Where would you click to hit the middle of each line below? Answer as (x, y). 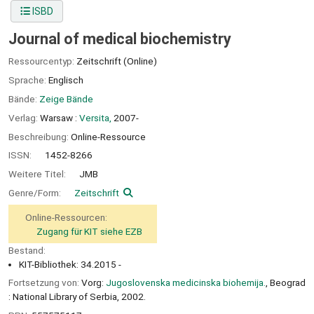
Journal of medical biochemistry (120, 39)
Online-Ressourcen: (66, 217)
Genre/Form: (36, 192)
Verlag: (24, 117)
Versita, (95, 117)
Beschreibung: (40, 136)
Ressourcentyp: (42, 61)
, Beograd (286, 283)
